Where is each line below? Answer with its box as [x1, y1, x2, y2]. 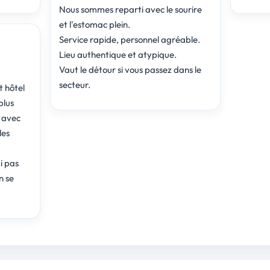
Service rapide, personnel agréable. [58, 33, 200, 45]
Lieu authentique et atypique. [58, 48, 177, 60]
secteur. [58, 78, 90, 90]
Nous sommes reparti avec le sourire [58, 3, 202, 15]
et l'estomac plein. [58, 18, 130, 30]
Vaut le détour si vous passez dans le [58, 63, 201, 75]
